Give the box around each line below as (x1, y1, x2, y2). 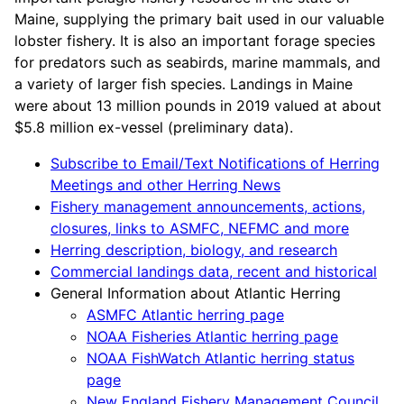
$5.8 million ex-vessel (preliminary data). (14, 118, 293, 136)
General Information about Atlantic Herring (50, 284, 341, 302)
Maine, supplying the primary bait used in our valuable (14, 10, 384, 28)
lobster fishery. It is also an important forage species (14, 32, 375, 50)
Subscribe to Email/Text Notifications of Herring (50, 154, 380, 172)
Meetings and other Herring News (50, 176, 280, 194)
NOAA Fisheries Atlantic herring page (87, 327, 338, 345)
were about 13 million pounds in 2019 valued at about (14, 96, 381, 115)
